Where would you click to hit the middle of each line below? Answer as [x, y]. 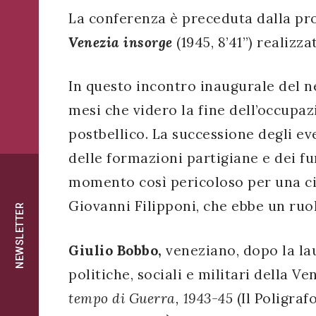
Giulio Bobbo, [117, 251]
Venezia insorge [121, 42]
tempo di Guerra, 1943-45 [151, 299]
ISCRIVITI [55, 23]
